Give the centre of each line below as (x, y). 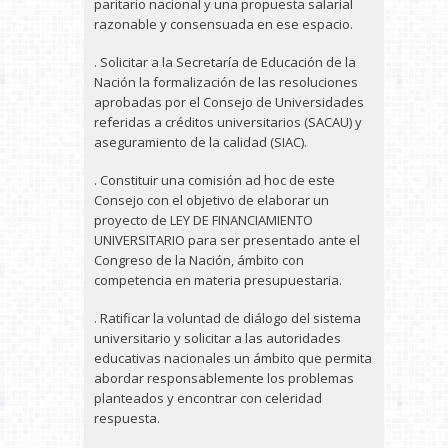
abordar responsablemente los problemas (224, 378)
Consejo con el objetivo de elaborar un (211, 200)
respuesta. (127, 418)
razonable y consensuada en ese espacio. (223, 24)
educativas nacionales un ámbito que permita (233, 358)
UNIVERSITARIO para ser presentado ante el (227, 240)
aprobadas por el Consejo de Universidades (229, 102)
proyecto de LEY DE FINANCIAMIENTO (203, 220)
